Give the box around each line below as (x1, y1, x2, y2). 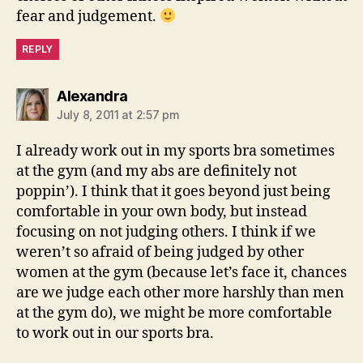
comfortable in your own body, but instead (16, 202, 307, 221)
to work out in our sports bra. (16, 323, 214, 343)
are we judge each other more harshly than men (16, 283, 344, 302)
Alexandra (57, 87, 128, 105)
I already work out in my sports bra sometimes (16, 141, 335, 160)
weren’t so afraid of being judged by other (16, 242, 304, 262)
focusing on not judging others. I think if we (16, 222, 316, 241)
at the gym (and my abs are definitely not (16, 161, 297, 181)
